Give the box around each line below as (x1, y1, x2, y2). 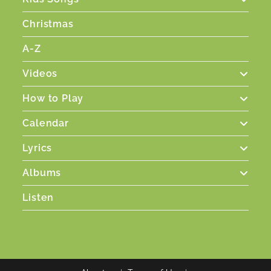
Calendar (22, 117, 69, 129)
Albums (22, 167, 62, 179)
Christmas (22, 18, 74, 30)
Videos (22, 68, 58, 80)
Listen (22, 192, 54, 204)
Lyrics (22, 142, 53, 154)
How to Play (22, 93, 84, 105)
